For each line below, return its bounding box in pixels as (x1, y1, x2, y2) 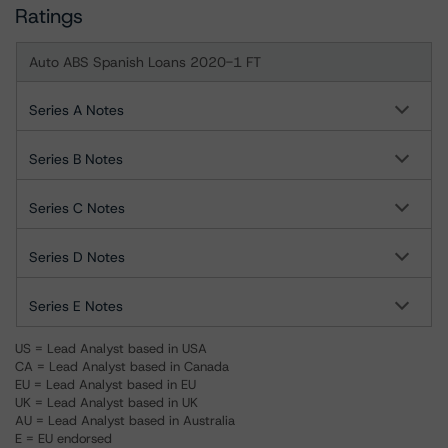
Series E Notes (29, 297, 123, 315)
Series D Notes (29, 248, 125, 266)
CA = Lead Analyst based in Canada (15, 358, 229, 375)
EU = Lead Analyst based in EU (15, 376, 196, 393)
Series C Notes (29, 199, 125, 217)
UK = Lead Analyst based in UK (15, 394, 198, 411)
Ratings (15, 3, 83, 29)
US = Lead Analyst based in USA (15, 340, 207, 357)
